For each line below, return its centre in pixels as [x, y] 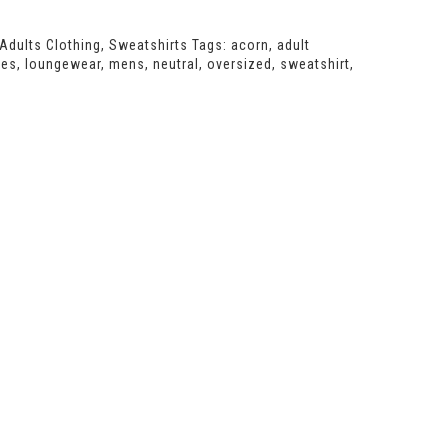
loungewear [62, 63]
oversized [239, 63]
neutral [175, 63]
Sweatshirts [148, 44]
